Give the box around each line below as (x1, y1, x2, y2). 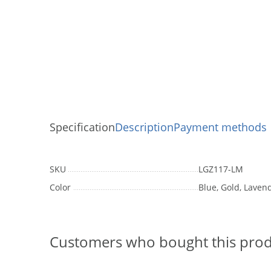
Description (115, 119, 174, 134)
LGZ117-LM (198, 163, 243, 175)
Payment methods (174, 119, 267, 134)
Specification (50, 119, 115, 134)
